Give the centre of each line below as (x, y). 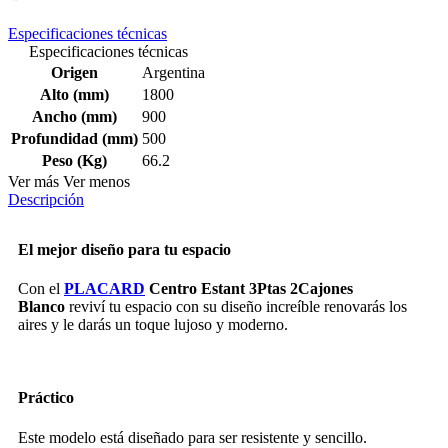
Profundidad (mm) (74, 139)
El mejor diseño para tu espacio (124, 249)
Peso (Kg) (74, 161)
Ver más (33, 182)
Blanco (41, 306)
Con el (41, 288)
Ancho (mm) (74, 117)
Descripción (46, 200)
